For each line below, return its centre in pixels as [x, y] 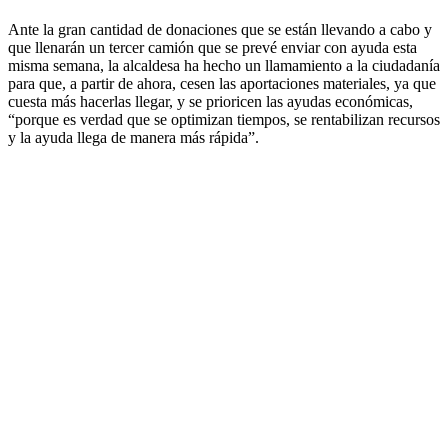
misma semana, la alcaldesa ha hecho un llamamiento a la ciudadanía [224, 65]
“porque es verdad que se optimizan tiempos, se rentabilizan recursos [224, 119]
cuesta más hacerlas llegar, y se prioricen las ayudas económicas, [210, 101]
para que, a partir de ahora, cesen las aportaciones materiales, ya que [222, 83]
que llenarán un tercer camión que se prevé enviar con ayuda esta [212, 47]
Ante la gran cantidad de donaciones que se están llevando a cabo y [220, 29]
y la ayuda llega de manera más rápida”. [133, 137]
